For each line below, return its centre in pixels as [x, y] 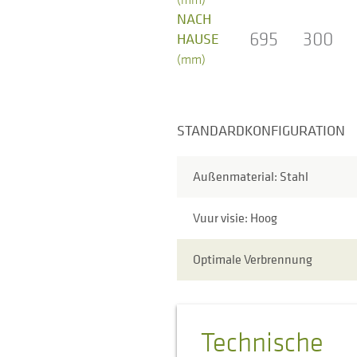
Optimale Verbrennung [253, 259]
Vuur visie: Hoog [235, 218]
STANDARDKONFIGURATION [261, 130]
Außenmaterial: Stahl [251, 177]
